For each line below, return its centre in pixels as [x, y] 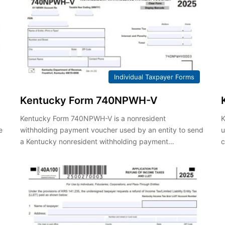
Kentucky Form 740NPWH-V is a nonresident [93, 118]
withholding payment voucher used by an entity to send [111, 130]
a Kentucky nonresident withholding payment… [97, 141]
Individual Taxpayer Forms [154, 77]
